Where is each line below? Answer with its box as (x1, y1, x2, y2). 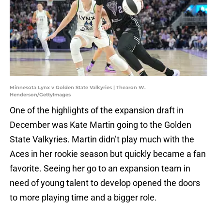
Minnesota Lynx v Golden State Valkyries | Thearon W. (10, 84, 146, 91)
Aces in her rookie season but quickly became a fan (10, 149, 206, 159)
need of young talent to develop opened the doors (10, 178, 200, 188)
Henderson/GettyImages (10, 92, 71, 98)
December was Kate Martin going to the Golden (10, 120, 191, 130)
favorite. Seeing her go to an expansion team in (10, 163, 190, 174)
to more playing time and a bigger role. (10, 192, 159, 203)
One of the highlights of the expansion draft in (10, 105, 184, 116)
